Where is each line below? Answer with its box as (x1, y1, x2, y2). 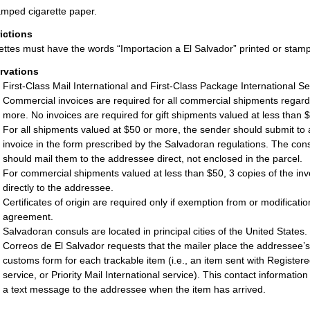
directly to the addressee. (3, 182, 113, 194)
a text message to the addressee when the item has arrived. (3, 284, 266, 295)
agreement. (3, 211, 53, 223)
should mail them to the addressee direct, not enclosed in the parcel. (3, 153, 302, 165)
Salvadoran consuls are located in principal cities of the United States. (3, 226, 307, 237)
